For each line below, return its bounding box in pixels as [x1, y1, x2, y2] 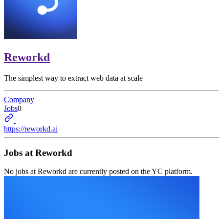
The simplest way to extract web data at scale [4, 73, 143, 82]
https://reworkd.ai [4, 124, 58, 133]
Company [4, 95, 34, 104]
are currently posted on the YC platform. [66, 167, 193, 176]
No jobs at [4, 167, 38, 176]
